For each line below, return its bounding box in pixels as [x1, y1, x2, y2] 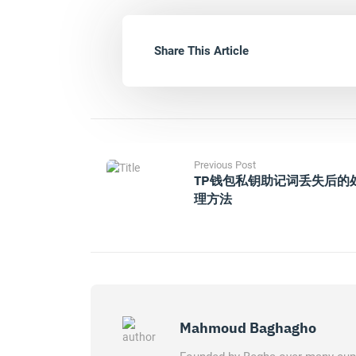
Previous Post [194, 159, 256, 171]
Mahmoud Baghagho [180, 319, 316, 337]
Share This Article [154, 44, 249, 58]
